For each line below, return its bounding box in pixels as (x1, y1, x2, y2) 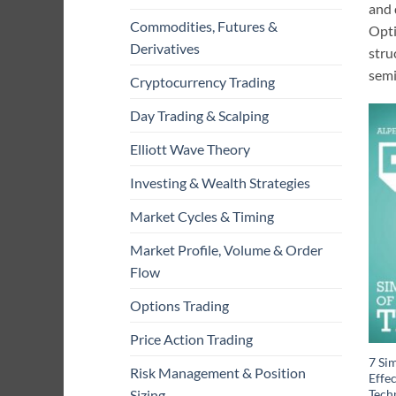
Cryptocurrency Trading (130, 73, 275, 91)
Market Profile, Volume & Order (130, 241, 323, 259)
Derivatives (130, 40, 200, 57)
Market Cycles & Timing (130, 208, 274, 225)
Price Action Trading (130, 331, 253, 348)
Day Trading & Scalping (130, 107, 269, 125)
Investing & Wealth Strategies (130, 174, 310, 192)
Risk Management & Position (130, 364, 306, 382)
